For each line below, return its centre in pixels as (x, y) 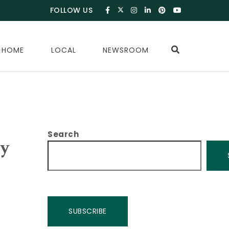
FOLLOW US (71, 10)
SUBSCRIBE (88, 211)
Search (63, 134)
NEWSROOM (126, 50)
